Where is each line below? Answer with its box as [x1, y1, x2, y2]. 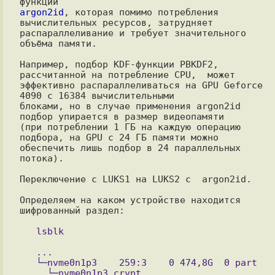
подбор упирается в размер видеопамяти [19, 111, 224, 122]
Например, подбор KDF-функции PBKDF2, [19, 59, 219, 69]
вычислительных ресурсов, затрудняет [19, 17, 213, 28]
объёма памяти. [19, 38, 97, 48]
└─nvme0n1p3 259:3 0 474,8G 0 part [19, 257, 36, 268]
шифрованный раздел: [19, 205, 125, 215]
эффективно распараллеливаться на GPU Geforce [19, 80, 263, 90]
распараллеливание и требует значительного [19, 28, 246, 38]
